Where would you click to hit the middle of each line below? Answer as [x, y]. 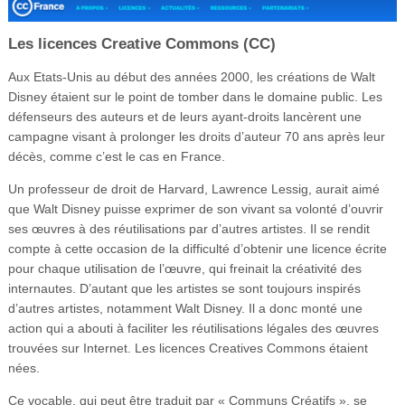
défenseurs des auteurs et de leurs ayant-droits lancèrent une [184, 116]
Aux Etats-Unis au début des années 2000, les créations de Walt [191, 76]
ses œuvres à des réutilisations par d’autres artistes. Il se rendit [188, 228]
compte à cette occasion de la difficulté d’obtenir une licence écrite [197, 248]
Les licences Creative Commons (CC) [141, 43]
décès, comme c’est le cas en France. [116, 156]
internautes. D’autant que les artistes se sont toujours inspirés [184, 288]
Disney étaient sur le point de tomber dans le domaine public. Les [195, 96]
